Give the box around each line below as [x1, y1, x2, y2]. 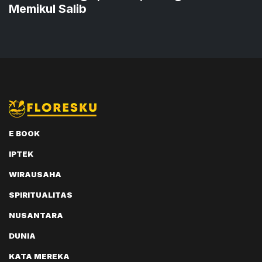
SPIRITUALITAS [9, 190, 73, 200]
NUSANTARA [9, 211, 63, 220]
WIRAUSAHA [9, 170, 61, 180]
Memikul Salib [9, 1, 87, 16]
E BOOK [9, 129, 40, 139]
